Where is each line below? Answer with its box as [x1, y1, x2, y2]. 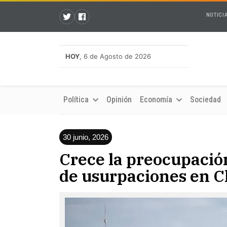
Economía [140, 95, 174, 104]
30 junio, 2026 [63, 133, 108, 141]
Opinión [106, 95, 132, 104]
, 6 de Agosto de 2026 [80, 52, 151, 60]
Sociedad [190, 95, 221, 104]
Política [63, 95, 91, 104]
